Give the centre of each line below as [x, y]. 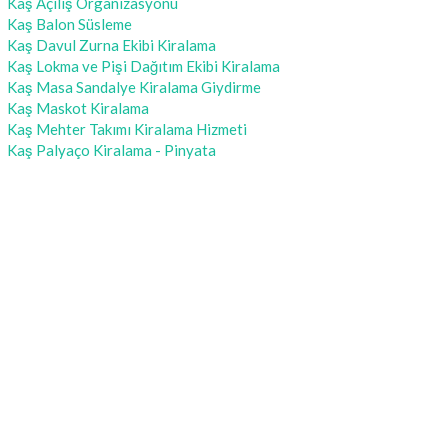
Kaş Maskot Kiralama [78, 108]
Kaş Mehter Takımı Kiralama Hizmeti [127, 129]
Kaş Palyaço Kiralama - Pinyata [111, 150]
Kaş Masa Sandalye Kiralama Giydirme [134, 87]
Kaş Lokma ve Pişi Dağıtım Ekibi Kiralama [143, 66]
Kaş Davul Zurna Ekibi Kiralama [111, 45]
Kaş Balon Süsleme [69, 24]
